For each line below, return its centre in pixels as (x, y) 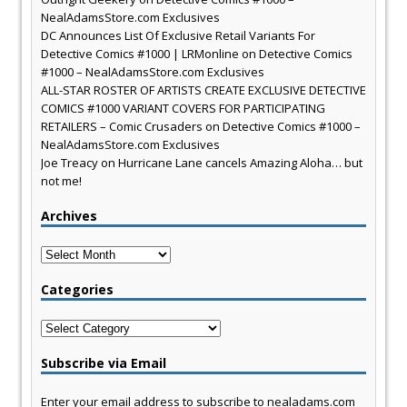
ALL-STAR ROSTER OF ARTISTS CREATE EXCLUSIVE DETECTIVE (203, 90)
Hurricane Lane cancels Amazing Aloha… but (240, 163)
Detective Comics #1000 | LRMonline (140, 54)
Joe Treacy (69, 163)
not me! (61, 181)
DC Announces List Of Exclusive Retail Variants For (178, 36)
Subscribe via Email (104, 363)
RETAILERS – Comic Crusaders (122, 127)
